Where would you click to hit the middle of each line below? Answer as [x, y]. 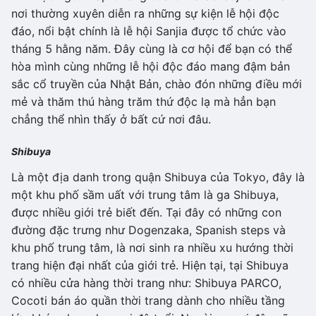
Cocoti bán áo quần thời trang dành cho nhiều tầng [148, 300]
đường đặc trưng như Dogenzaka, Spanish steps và [148, 230]
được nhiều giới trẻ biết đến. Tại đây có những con [146, 212]
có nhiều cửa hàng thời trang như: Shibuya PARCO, [146, 282]
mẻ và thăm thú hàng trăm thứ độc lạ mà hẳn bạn [144, 101]
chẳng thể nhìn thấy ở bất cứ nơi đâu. [111, 119]
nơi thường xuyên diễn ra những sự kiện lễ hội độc [145, 13]
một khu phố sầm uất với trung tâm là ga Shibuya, [145, 194]
